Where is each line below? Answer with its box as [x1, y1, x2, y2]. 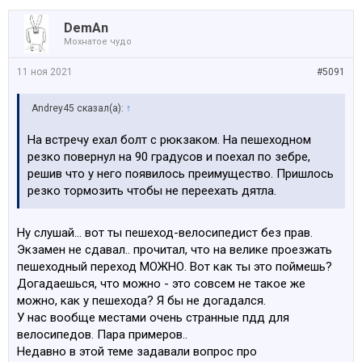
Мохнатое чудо [64, 36, 132, 48]
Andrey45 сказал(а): [32, 103, 126, 115]
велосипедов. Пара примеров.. [17, 327, 187, 343]
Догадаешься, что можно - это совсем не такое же [17, 276, 305, 292]
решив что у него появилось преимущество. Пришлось [27, 166, 334, 182]
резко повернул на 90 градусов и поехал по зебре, [27, 149, 310, 165]
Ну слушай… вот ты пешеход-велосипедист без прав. [17, 225, 313, 241]
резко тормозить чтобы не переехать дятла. [27, 183, 276, 199]
